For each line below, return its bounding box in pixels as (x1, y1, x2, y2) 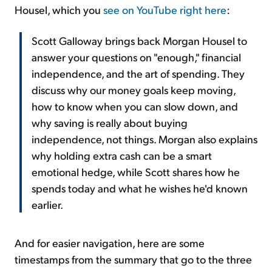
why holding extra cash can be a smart (32, 148, 212, 162)
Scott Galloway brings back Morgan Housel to (32, 33, 247, 47)
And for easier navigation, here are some (15, 235, 205, 250)
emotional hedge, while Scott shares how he (32, 164, 240, 178)
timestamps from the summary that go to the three (15, 251, 252, 266)
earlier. (32, 197, 63, 211)
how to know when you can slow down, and (32, 98, 238, 113)
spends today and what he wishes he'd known (32, 180, 248, 195)
